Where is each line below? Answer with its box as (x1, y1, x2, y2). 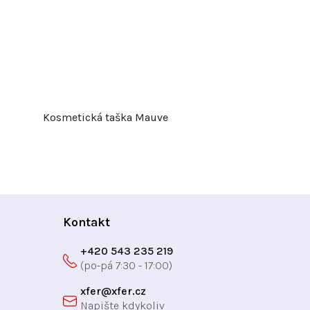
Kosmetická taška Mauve (42, 111, 168, 125)
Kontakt (62, 215, 110, 230)
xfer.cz (111, 284, 146, 298)
